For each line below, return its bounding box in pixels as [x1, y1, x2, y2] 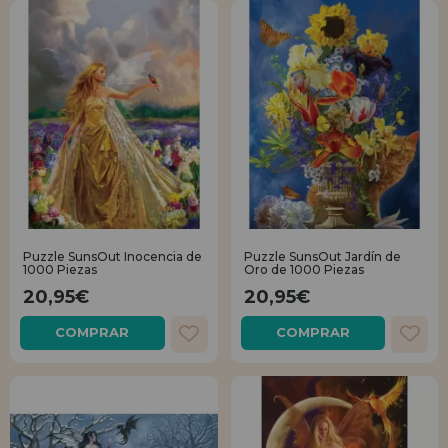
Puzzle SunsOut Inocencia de [23, 249, 202, 265]
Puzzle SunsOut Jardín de [243, 249, 401, 265]
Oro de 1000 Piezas [243, 262, 364, 278]
